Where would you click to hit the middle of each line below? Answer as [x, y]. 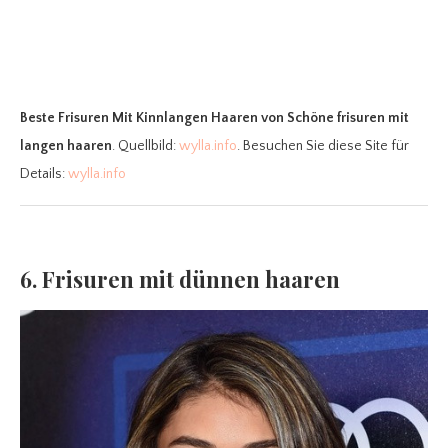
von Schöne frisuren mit [335, 117]
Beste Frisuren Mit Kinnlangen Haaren [139, 117]
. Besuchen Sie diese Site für [323, 145]
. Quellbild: [145, 145]
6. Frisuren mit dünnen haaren [180, 278]
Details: [44, 173]
